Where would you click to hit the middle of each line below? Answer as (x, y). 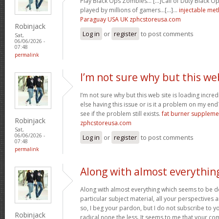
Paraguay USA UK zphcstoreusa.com (131, 19)
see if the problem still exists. (121, 113)
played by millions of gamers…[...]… (130, 10)
